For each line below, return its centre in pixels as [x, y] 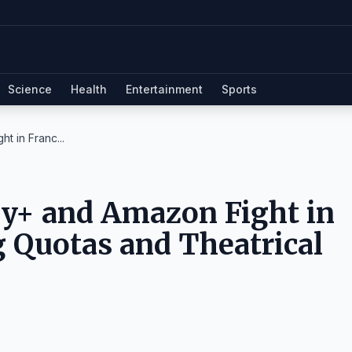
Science [30, 89]
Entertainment [164, 89]
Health [89, 89]
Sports [239, 89]
